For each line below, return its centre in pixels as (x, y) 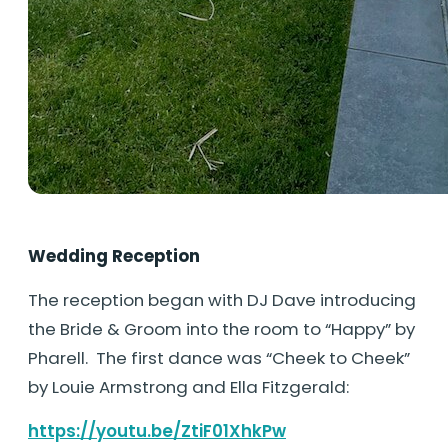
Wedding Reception (114, 255)
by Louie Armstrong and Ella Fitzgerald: (188, 386)
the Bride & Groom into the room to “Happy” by (221, 328)
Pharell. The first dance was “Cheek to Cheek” (219, 357)
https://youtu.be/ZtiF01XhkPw (157, 430)
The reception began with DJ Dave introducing (222, 299)
